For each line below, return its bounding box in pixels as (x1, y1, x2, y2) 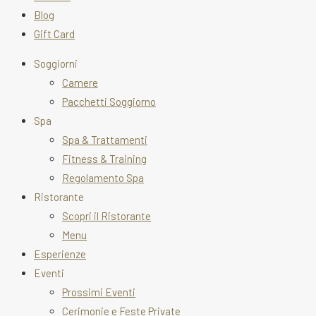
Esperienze (34, 247, 86, 260)
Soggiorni (34, 56, 78, 70)
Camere (62, 75, 98, 89)
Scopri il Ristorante (62, 209, 151, 222)
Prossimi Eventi (62, 285, 135, 298)
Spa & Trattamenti (62, 133, 147, 146)
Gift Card (34, 27, 75, 40)
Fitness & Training (62, 152, 147, 165)
